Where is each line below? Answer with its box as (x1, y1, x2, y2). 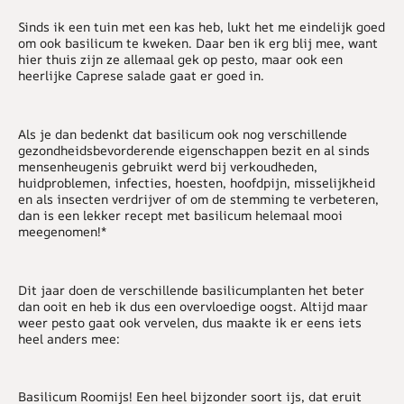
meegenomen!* (18, 222, 106, 240)
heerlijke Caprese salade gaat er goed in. (18, 67, 264, 85)
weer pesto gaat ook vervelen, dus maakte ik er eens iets (18, 313, 362, 331)
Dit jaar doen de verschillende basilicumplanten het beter (18, 280, 364, 298)
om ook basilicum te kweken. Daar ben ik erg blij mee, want (18, 34, 378, 52)
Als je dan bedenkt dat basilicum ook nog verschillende (18, 124, 347, 142)
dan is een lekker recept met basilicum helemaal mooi (18, 206, 343, 224)
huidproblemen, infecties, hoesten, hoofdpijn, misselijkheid (18, 173, 375, 191)
